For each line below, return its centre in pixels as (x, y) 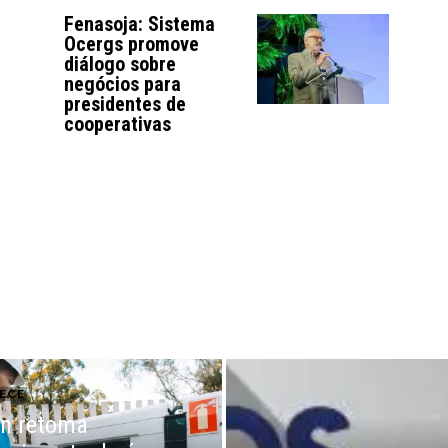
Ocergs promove (132, 44)
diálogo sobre (120, 64)
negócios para (123, 84)
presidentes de (125, 104)
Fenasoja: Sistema (140, 24)
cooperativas (118, 124)
